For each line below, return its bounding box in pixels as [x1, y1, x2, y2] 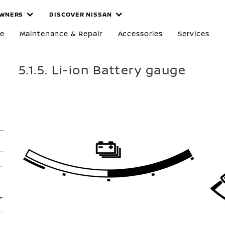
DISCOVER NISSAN [49, 10, 112, 19]
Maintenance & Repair [19, 29, 103, 38]
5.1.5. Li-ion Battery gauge [18, 61, 186, 78]
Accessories [118, 29, 163, 38]
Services [177, 29, 209, 38]
